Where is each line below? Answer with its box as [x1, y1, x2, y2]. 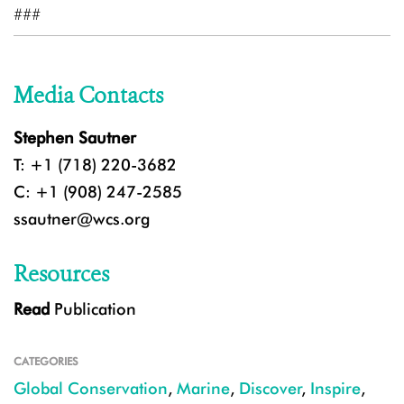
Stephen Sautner [14, 128, 136, 148]
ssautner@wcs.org [14, 209, 150, 229]
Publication [50, 299, 136, 319]
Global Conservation [14, 379, 168, 399]
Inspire [310, 379, 361, 399]
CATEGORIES [14, 354, 78, 369]
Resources [14, 260, 109, 289]
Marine [177, 379, 230, 399]
